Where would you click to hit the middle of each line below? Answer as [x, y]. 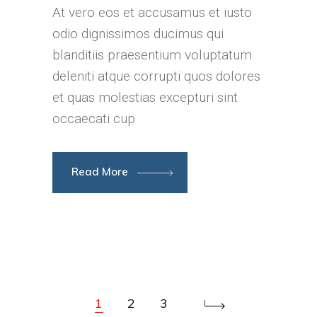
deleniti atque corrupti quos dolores [156, 76]
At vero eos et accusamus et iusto [152, 13]
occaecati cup [94, 119]
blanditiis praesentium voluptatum [152, 55]
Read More [101, 172]
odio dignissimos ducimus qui [138, 34]
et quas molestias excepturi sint [145, 98]
